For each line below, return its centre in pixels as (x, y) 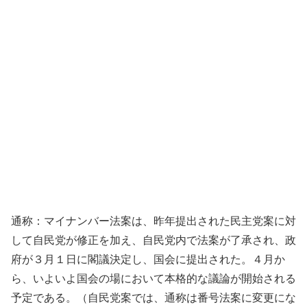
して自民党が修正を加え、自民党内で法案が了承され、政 (153, 240)
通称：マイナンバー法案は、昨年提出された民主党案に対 (153, 221)
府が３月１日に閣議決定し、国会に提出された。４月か (148, 259)
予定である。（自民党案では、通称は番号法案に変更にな (153, 297)
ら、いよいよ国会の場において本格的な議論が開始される (153, 278)
